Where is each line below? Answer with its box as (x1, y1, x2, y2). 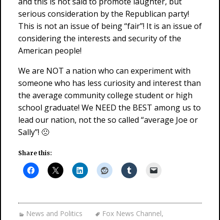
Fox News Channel (102, 209, 162, 218)
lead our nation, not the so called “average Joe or (18, 114, 198, 125)
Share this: (18, 149, 52, 157)
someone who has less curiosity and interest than (18, 78, 201, 88)
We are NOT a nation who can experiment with (18, 65, 191, 76)
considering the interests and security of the (18, 33, 181, 44)
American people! (18, 45, 82, 56)
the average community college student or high (18, 90, 192, 101)
